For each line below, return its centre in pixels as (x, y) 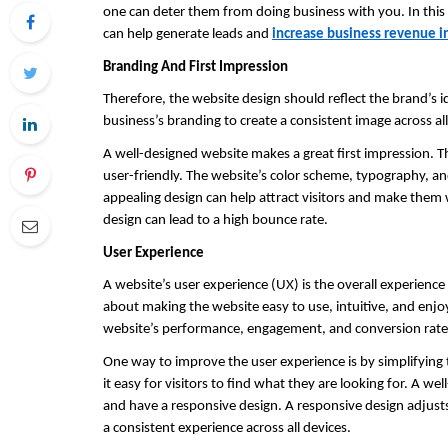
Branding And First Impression (195, 67)
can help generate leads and (187, 34)
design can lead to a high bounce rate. (215, 220)
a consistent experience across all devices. (227, 428)
